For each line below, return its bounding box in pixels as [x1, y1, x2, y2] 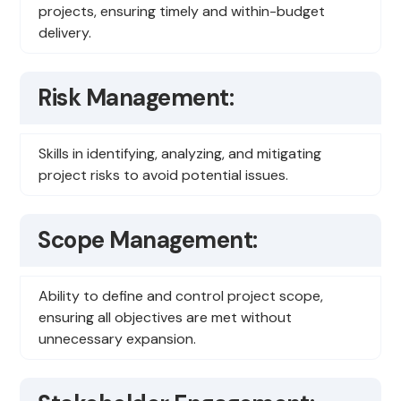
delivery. [38, 23, 92, 43]
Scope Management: [38, 225, 258, 256]
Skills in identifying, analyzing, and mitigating [38, 144, 322, 164]
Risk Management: [38, 82, 235, 114]
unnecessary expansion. [38, 329, 197, 349]
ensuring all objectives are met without [38, 308, 293, 328]
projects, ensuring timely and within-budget [38, 2, 326, 21]
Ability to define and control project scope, [38, 286, 324, 306]
